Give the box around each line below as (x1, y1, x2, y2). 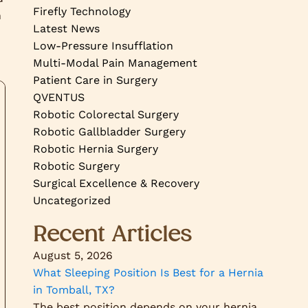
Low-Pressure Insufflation (33, 39, 173, 52)
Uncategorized (33, 194, 111, 207)
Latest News (33, 22, 100, 35)
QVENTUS (33, 91, 85, 104)
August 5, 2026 (33, 249, 113, 262)
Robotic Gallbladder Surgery (33, 125, 186, 138)
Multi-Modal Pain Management (33, 56, 197, 69)
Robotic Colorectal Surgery (33, 108, 179, 121)
